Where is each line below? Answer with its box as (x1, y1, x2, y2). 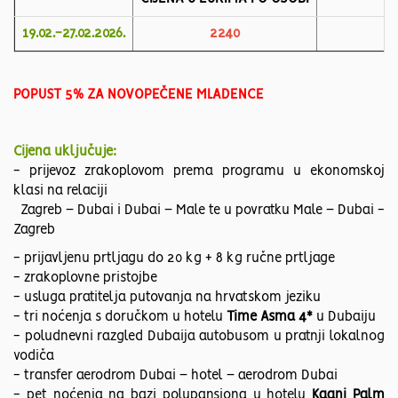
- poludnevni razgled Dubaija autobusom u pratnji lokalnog (13, 330, 385, 344)
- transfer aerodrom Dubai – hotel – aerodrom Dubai (13, 370, 338, 383)
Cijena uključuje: (13, 146, 116, 159)
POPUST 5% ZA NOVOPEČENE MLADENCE (13, 89, 264, 102)
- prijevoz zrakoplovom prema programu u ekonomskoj (13, 165, 385, 179)
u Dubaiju (313, 311, 376, 324)
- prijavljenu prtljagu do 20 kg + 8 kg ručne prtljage (13, 252, 335, 266)
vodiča (13, 350, 58, 363)
